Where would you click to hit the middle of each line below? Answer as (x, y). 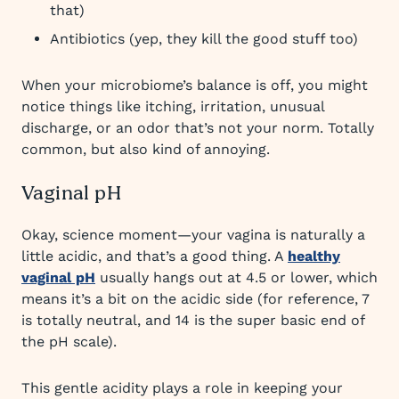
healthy (314, 256)
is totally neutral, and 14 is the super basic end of (193, 320)
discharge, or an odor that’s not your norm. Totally (198, 128)
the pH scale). (69, 342)
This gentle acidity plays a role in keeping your (182, 388)
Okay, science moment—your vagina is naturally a (193, 235)
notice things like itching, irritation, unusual (173, 106)
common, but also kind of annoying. (146, 149)
